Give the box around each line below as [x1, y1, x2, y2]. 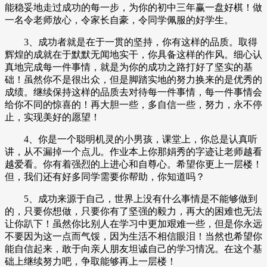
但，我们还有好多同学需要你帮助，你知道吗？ [5, 171, 205, 182]
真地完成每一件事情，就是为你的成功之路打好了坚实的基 [5, 61, 253, 72]
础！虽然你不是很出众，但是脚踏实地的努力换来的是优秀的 [5, 74, 262, 85]
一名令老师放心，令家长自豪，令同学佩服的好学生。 [5, 14, 234, 25]
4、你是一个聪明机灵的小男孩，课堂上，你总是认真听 [5, 133, 257, 144]
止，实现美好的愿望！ [5, 111, 100, 122]
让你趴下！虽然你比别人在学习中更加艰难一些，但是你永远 [5, 218, 262, 229]
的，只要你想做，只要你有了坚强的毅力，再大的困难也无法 [5, 206, 262, 216]
